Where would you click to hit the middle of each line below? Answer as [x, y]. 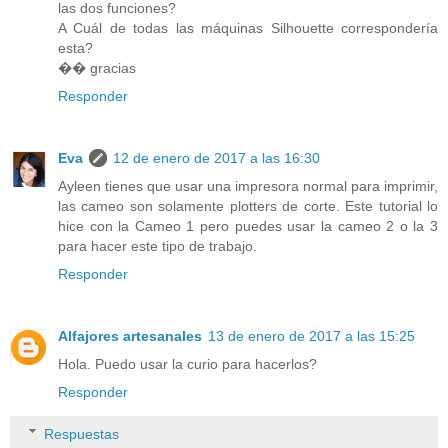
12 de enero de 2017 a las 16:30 [216, 157]
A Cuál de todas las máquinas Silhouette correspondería [248, 28]
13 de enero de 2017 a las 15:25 [311, 335]
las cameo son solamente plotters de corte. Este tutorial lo [248, 205]
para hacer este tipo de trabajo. [157, 245]
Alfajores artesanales [130, 335]
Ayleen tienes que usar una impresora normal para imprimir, [248, 185]
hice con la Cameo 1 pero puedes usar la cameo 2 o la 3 [248, 225]
